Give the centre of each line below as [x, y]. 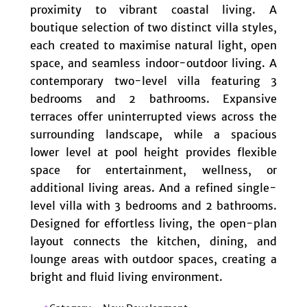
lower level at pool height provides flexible [153, 152]
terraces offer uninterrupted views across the [153, 116]
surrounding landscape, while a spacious [153, 134]
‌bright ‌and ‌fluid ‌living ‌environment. [126, 277]
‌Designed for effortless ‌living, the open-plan [153, 223]
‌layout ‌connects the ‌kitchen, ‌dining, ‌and [153, 241]
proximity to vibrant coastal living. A [153, 9]
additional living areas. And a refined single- [153, 187]
